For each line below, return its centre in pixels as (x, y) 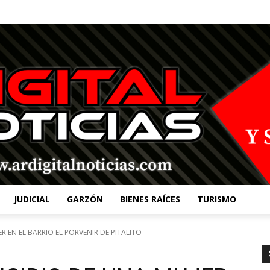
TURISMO (217, 199)
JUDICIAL (32, 199)
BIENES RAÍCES (150, 199)
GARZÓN (85, 199)
